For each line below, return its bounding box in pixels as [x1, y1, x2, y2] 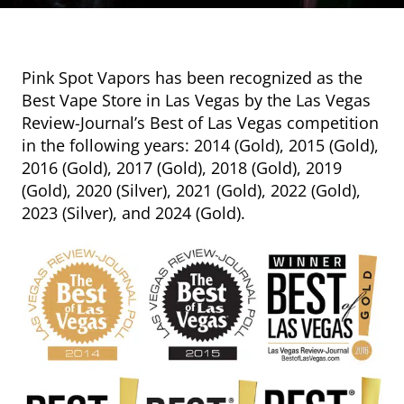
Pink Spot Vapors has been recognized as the [22, 67, 363, 88]
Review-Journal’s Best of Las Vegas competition [22, 112, 379, 133]
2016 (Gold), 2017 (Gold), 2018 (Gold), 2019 [22, 157, 342, 179]
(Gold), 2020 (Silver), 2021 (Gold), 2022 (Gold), [22, 179, 361, 201]
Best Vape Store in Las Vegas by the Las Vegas [22, 89, 371, 111]
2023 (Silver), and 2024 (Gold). [22, 202, 245, 224]
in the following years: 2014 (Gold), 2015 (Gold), [22, 134, 379, 156]
